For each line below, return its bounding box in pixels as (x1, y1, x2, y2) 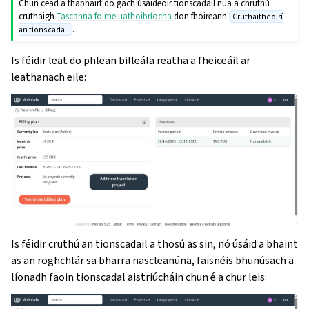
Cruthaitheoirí (232, 10, 283, 22)
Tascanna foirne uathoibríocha (57, 10, 172, 22)
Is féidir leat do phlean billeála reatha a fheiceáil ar (11, 52, 250, 68)
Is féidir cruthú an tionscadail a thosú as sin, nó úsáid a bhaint (11, 236, 298, 251)
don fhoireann (172, 10, 230, 22)
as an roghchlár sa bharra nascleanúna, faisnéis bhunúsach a (11, 252, 294, 268)
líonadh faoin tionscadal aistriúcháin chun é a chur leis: (11, 269, 267, 284)
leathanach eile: (11, 69, 86, 84)
